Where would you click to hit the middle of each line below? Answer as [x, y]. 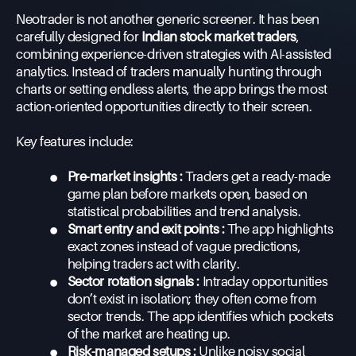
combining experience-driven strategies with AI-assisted [174, 54]
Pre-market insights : [125, 176]
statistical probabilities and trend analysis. [184, 211]
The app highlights [279, 229]
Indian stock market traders [219, 37]
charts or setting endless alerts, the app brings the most [172, 89]
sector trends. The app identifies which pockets [200, 316]
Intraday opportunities [263, 281]
